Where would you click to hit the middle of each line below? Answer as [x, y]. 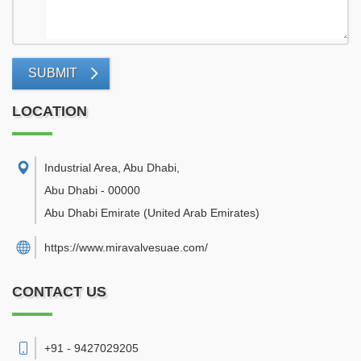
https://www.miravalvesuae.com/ [126, 247]
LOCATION [50, 111]
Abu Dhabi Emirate [92, 213]
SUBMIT [53, 73]
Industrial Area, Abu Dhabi [110, 168]
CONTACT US [59, 292]
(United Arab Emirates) [201, 213]
